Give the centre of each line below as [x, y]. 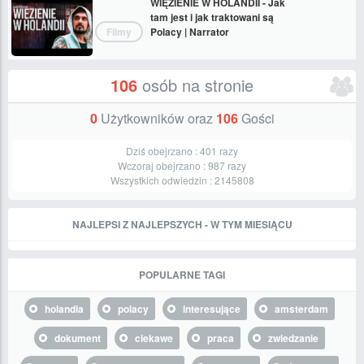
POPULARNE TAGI [182, 275]
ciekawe [154, 338]
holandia [64, 309]
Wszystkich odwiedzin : [162, 180]
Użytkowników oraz [156, 118]
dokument [78, 338]
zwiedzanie [293, 338]
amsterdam [301, 309]
